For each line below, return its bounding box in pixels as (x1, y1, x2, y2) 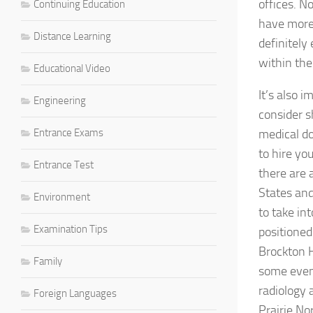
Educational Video (34, 61, 110, 75)
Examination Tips (34, 222, 108, 235)
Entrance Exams (34, 126, 103, 139)
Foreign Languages (34, 286, 117, 300)
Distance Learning (34, 29, 111, 43)
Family (34, 254, 62, 268)
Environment (34, 190, 90, 203)
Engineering (34, 94, 86, 107)
